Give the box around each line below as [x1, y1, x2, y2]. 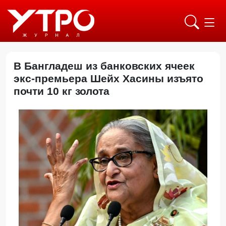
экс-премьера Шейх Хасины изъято [14, 73, 203, 84]
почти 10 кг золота [14, 85, 116, 97]
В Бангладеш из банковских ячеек [14, 60, 195, 72]
